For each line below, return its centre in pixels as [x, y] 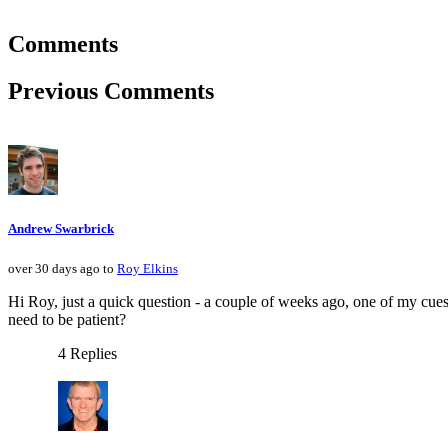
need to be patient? [67, 320]
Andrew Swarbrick [61, 229]
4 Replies [87, 354]
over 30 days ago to [62, 269]
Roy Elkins [147, 269]
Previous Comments [111, 91]
